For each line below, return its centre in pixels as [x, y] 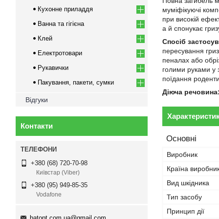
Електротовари [60, 53]
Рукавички [53, 68]
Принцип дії [186, 211]
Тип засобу [184, 197]
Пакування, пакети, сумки [76, 82]
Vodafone [49, 195]
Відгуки [37, 100]
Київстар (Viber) [58, 173]
